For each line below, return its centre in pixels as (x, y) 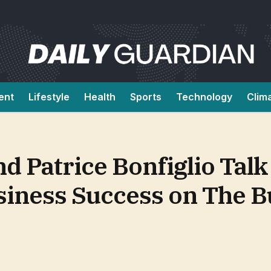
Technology (204, 97)
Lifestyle (49, 97)
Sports (146, 97)
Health (100, 97)
